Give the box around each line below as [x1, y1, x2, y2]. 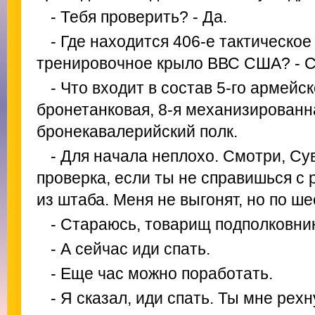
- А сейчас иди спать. [51, 240, 210, 258]
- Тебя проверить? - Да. [51, 8, 227, 26]
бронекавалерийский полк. [37, 122, 238, 141]
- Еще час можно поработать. [51, 264, 273, 283]
